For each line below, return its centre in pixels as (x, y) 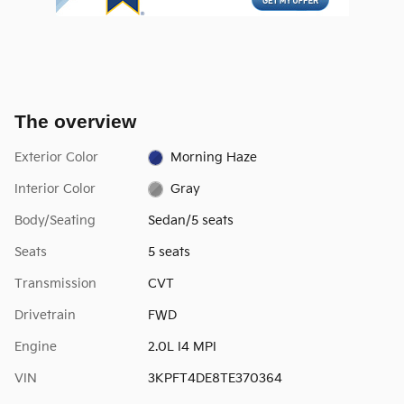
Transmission (55, 283)
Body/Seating (55, 220)
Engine (36, 346)
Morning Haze (214, 157)
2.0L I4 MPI (182, 346)
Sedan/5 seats (190, 220)
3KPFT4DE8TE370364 (215, 378)
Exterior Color (56, 157)
